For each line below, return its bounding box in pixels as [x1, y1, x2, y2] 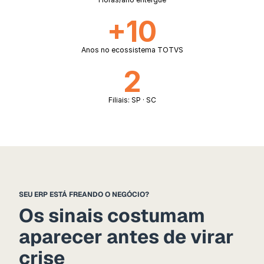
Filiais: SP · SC [108, 95, 156, 104]
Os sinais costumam [19, 203, 205, 227]
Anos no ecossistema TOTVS [81, 45, 183, 54]
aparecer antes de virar [19, 225, 234, 249]
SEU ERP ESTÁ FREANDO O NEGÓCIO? [19, 190, 149, 199]
